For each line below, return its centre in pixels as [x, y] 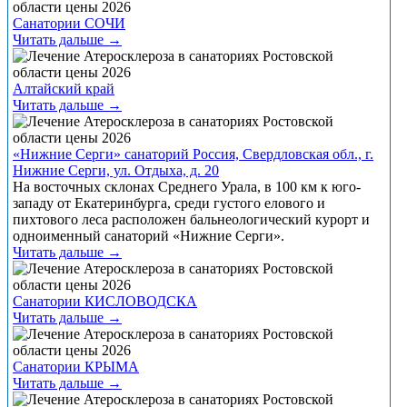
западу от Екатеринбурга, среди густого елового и [169, 203]
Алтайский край [64, 88]
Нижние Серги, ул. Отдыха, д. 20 [116, 170]
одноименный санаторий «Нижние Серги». [149, 235]
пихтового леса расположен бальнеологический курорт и [191, 219]
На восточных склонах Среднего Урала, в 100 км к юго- [187, 186]
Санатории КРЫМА [76, 366]
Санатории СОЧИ [69, 23]
